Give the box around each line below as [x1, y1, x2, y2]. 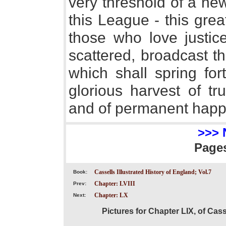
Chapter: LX [94, 192, 128, 199]
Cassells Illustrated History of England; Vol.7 [94, 168, 211, 176]
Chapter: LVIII [94, 180, 135, 187]
